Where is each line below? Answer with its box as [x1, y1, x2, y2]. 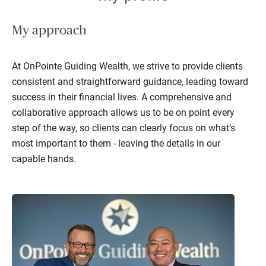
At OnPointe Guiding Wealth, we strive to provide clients [12, 61, 243, 72]
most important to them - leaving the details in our [12, 138, 220, 150]
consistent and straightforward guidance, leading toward [12, 76, 248, 88]
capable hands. [12, 153, 76, 165]
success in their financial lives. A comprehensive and [12, 91, 232, 103]
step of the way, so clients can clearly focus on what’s [12, 122, 235, 134]
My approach [12, 24, 87, 37]
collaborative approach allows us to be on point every [12, 107, 235, 119]
